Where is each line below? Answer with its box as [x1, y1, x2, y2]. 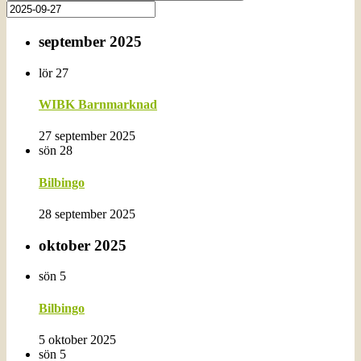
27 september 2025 [39, 129, 135, 143]
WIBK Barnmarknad [39, 98, 157, 112]
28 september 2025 [39, 206, 135, 221]
